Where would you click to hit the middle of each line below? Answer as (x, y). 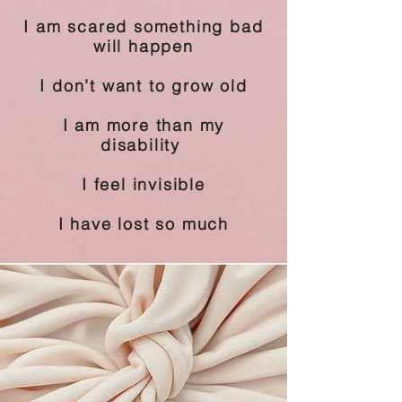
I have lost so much (144, 224)
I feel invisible (144, 184)
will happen (144, 46)
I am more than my (144, 125)
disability (144, 145)
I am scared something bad (144, 26)
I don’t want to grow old (144, 86)
